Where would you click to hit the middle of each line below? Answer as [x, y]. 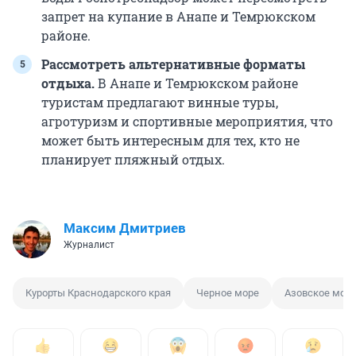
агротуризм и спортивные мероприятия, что [187, 121]
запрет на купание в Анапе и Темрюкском [178, 16]
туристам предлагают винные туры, [160, 102]
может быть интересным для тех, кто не [170, 140]
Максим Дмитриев [125, 228]
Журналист [89, 244]
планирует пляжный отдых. [133, 159]
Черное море [228, 292]
